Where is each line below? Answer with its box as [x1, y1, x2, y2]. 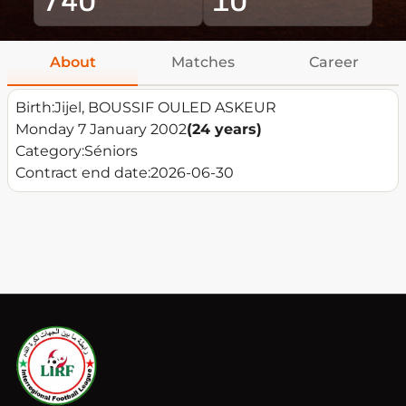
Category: [15, 142, 84, 160]
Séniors [84, 142, 138, 160]
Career [308, 53, 359, 72]
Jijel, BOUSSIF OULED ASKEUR [54, 99, 276, 117]
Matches [171, 53, 235, 72]
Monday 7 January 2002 [15, 121, 187, 139]
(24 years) [187, 121, 262, 139]
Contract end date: [15, 164, 150, 182]
